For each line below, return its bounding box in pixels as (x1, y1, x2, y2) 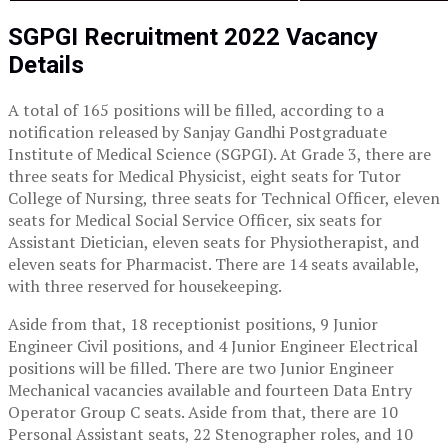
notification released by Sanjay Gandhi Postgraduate (8, 120, 387, 143)
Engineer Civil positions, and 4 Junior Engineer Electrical (8, 334, 418, 357)
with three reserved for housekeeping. (8, 274, 282, 297)
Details (8, 50, 84, 79)
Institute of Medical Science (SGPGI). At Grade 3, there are (8, 142, 431, 165)
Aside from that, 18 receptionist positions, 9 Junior (8, 312, 378, 335)
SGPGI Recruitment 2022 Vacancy (8, 22, 378, 51)
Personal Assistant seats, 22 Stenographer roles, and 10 (8, 422, 413, 445)
